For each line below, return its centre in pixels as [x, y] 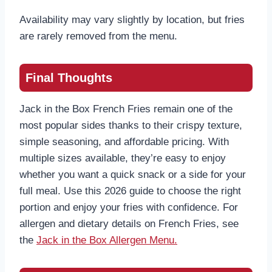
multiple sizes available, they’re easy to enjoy [123, 158]
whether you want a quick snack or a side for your [133, 175]
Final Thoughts [69, 78]
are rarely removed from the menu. [98, 36]
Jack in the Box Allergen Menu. [107, 240]
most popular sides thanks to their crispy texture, [131, 126]
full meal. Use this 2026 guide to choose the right [130, 191]
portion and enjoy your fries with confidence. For [129, 208]
